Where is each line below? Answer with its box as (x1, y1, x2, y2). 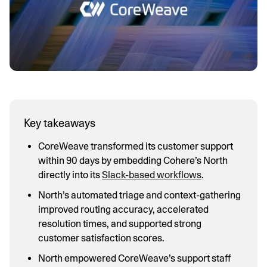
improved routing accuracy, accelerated (38, 203, 209, 215)
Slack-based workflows (102, 169, 201, 181)
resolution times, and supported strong (38, 218, 201, 229)
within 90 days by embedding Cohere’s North (38, 154, 228, 166)
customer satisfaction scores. (38, 232, 164, 244)
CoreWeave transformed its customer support (38, 140, 233, 152)
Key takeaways (24, 116, 95, 129)
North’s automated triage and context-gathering (38, 189, 241, 201)
